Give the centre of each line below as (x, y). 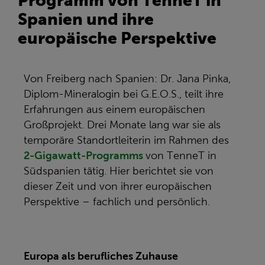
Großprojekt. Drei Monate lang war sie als (122, 125)
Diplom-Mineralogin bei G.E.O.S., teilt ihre (124, 94)
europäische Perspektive (117, 38)
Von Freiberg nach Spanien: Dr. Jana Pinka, (127, 79)
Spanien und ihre (86, 19)
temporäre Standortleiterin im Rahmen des (126, 140)
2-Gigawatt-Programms (83, 156)
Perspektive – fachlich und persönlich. (117, 202)
